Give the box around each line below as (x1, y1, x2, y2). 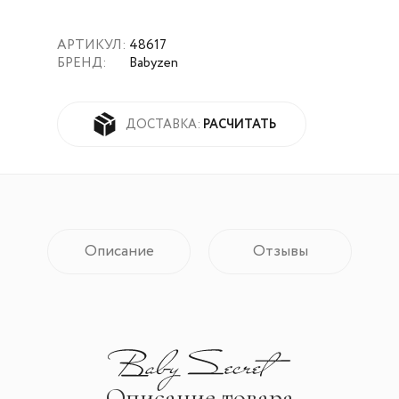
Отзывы (252, 244, 308, 259)
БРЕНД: (57, 56, 110, 69)
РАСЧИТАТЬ (203, 115, 276, 134)
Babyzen (129, 56, 178, 69)
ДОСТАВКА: (126, 118, 203, 131)
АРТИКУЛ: (57, 38, 129, 52)
